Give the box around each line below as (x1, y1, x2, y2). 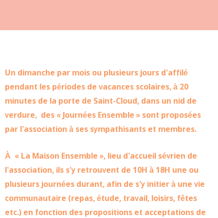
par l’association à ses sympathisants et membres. (5, 125, 197, 135)
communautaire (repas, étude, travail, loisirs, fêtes (5, 193, 197, 204)
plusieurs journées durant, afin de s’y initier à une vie (5, 179, 205, 190)
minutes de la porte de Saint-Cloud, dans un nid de (5, 96, 197, 107)
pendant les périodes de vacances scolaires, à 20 (5, 82, 188, 92)
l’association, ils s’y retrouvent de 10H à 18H (5, 165, 172, 176)
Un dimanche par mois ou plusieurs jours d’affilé (5, 68, 188, 78)
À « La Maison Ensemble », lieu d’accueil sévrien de (5, 151, 197, 162)
